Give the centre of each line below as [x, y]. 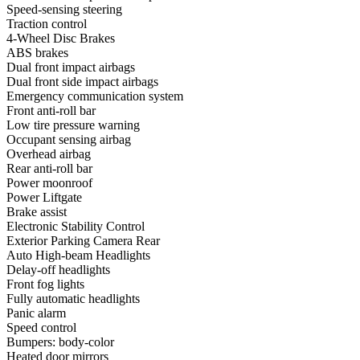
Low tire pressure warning [73, 125]
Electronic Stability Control [76, 226]
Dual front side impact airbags [82, 81]
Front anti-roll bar [51, 110]
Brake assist [37, 211]
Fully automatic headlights [73, 298]
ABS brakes [37, 52]
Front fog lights [45, 284]
